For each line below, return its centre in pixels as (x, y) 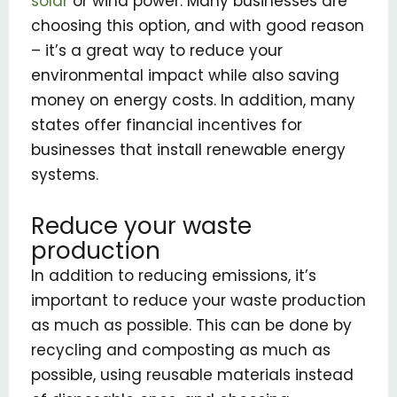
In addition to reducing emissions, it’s (174, 275)
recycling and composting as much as (181, 350)
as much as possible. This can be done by (191, 325)
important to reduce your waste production (198, 300)
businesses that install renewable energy (188, 149)
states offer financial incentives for (167, 125)
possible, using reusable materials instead (192, 374)
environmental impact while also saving (185, 75)
